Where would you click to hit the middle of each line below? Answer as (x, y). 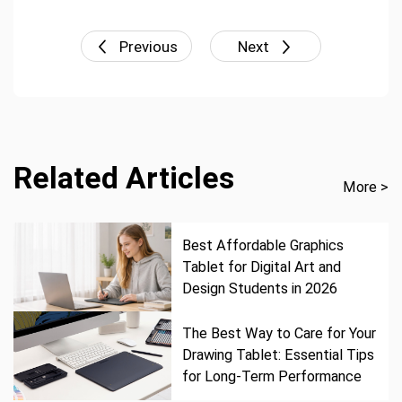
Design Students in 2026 (260, 288)
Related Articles (124, 179)
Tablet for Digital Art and (262, 267)
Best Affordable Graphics (263, 245)
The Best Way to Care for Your (280, 334)
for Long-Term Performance (272, 377)
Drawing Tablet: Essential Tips (279, 355)
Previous (149, 46)
